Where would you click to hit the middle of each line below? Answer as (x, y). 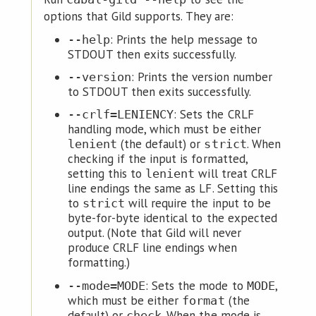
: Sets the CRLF (214, 115)
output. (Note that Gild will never (154, 233)
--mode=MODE (107, 285)
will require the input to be (198, 203)
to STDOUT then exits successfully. (159, 92)
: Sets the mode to (196, 285)
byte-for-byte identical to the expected (172, 218)
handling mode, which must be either (164, 129)
